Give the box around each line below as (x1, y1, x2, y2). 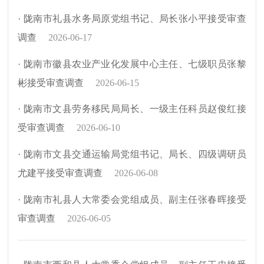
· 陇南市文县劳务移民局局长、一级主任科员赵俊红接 (18, 104, 246, 114)
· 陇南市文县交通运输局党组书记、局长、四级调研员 (18, 149, 246, 160)
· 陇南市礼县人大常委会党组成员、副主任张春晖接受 (18, 194, 246, 204)
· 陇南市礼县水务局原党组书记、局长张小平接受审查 (18, 13, 246, 24)
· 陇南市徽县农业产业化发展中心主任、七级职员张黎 (18, 58, 246, 69)
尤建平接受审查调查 (18, 168, 103, 179)
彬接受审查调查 (18, 77, 84, 88)
